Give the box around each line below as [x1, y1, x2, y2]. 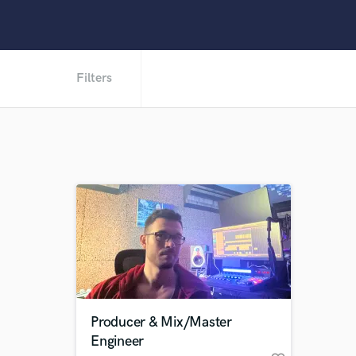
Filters [76, 71, 112, 86]
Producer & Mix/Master [91, 314, 232, 331]
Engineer [91, 333, 144, 350]
